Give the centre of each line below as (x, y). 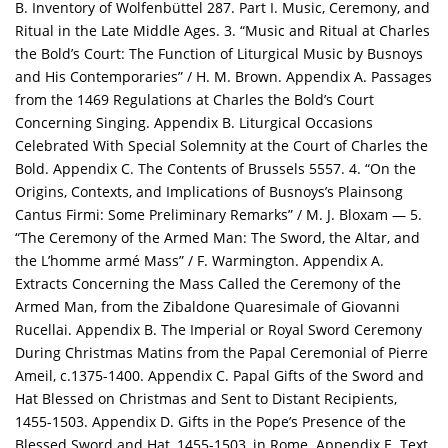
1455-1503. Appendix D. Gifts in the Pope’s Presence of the (210, 422)
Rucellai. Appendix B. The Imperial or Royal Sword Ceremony (218, 330)
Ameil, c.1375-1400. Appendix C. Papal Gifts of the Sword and (219, 376)
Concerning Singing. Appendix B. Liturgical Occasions (194, 123)
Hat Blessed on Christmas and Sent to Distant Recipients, (206, 399)
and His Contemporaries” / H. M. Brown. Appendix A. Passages (223, 77)
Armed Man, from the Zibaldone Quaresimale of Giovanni (207, 307)
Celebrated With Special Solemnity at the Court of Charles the (221, 146)
